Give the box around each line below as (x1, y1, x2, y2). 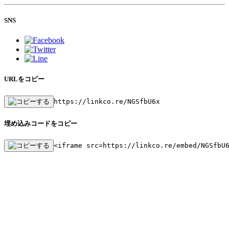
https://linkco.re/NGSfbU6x (54, 97, 160, 105)
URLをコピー (4, 75, 44, 83)
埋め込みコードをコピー (4, 119, 77, 127)
